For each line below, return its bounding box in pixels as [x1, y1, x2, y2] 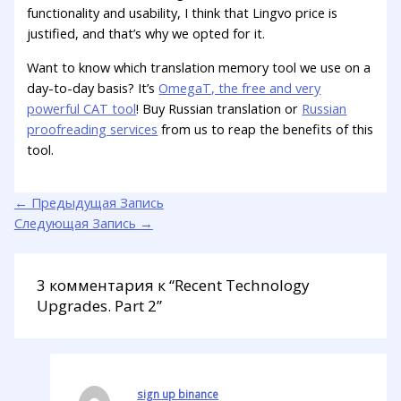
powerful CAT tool [27, 98, 137, 117]
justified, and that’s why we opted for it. [27, 23, 266, 42]
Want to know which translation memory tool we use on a [27, 57, 371, 76]
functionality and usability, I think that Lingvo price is [27, 3, 338, 21]
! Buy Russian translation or [136, 98, 303, 117]
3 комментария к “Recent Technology [37, 275, 311, 296]
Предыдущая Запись [27, 192, 164, 211]
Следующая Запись [13, 213, 140, 232]
